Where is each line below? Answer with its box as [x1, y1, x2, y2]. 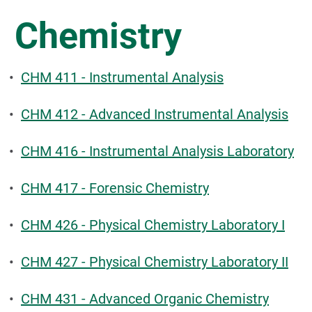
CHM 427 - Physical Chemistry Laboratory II [21, 253, 288, 270]
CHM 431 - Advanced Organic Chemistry [21, 290, 269, 307]
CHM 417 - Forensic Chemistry [21, 180, 209, 196]
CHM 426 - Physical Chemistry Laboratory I [21, 217, 285, 233]
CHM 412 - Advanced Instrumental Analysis [21, 106, 288, 123]
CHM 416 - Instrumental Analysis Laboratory [21, 143, 294, 159]
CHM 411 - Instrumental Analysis [21, 69, 224, 86]
